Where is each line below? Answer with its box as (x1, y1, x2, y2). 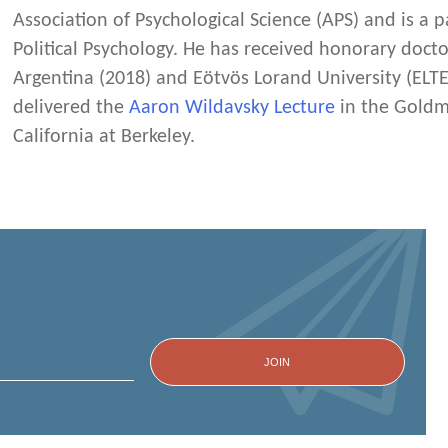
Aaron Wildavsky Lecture (129, 97, 336, 118)
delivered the (13, 97, 130, 118)
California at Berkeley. (13, 126, 196, 147)
